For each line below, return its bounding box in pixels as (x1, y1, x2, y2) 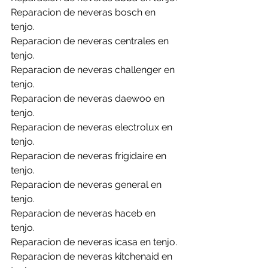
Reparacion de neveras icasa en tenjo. (11, 236, 177, 248)
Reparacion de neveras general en (11, 179, 164, 190)
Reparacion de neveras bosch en (11, 7, 158, 18)
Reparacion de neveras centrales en (11, 35, 171, 47)
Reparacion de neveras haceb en (11, 208, 158, 219)
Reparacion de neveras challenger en (11, 64, 177, 75)
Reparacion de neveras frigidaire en (11, 150, 169, 162)
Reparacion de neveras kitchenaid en (11, 251, 175, 262)
